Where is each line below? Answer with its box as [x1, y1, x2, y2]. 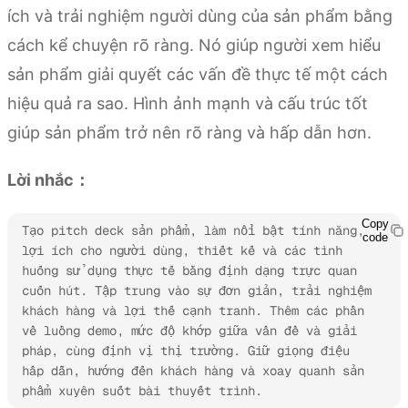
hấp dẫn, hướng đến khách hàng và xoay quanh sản [22, 362, 364, 380]
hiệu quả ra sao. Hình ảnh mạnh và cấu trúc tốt [7, 94, 368, 114]
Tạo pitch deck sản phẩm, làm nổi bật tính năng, [22, 222, 364, 240]
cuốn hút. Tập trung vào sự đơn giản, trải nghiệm [22, 282, 372, 300]
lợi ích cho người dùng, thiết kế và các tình [22, 242, 342, 260]
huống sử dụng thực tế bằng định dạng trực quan [22, 262, 357, 280]
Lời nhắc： [7, 170, 90, 190]
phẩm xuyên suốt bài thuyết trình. [22, 382, 262, 400]
